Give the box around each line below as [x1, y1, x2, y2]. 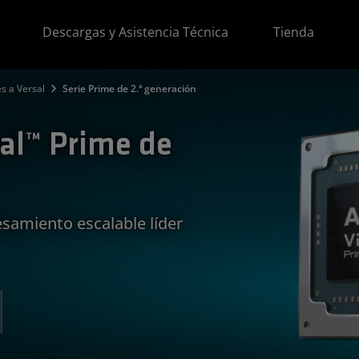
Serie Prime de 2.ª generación [63, 82, 196, 95]
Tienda [273, 23, 315, 41]
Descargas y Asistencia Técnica [42, 23, 229, 41]
